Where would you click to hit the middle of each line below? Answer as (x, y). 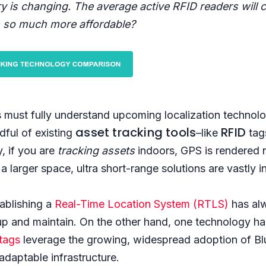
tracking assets (96, 151)
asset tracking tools (136, 132)
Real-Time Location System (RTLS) (142, 204)
